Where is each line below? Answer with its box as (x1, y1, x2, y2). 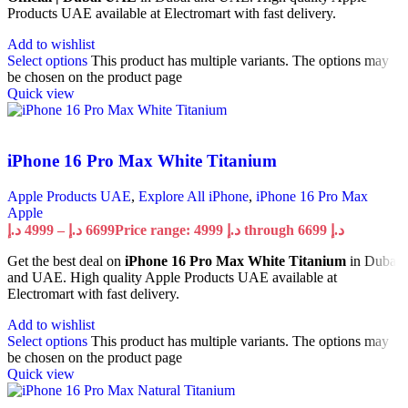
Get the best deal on (7, 252, 125, 269)
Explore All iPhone (138, 188, 249, 204)
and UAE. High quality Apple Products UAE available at (7, 269, 337, 285)
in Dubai (346, 252, 400, 269)
